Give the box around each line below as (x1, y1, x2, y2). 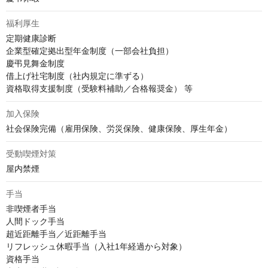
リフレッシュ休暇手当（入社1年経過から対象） (6, 242, 187, 251)
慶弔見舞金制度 (6, 59, 65, 68)
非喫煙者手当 (6, 204, 56, 214)
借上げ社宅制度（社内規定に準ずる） (6, 71, 148, 81)
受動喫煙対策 (6, 149, 56, 159)
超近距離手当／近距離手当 (6, 229, 106, 239)
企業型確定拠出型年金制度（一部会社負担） (6, 46, 173, 56)
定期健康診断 (6, 33, 56, 43)
